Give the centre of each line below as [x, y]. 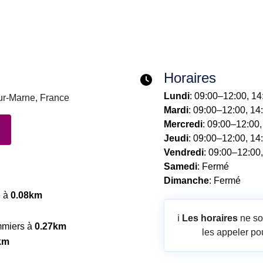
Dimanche [186, 181]
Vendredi [184, 152]
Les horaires [210, 218]
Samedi [181, 166]
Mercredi [183, 124]
